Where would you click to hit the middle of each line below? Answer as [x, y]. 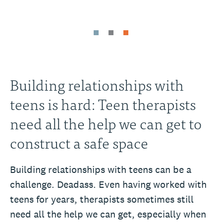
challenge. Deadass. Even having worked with [108, 184]
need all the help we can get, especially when [108, 214]
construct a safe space [79, 142]
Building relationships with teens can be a [101, 169]
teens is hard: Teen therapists [103, 103]
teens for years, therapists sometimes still [102, 199]
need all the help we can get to [106, 123]
